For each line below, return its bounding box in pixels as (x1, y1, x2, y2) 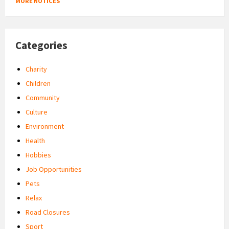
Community (26, 93, 60, 102)
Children (26, 78, 51, 88)
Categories (15, 38, 67, 52)
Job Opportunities (26, 164, 82, 174)
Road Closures (26, 207, 70, 217)
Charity (26, 64, 47, 74)
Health (26, 135, 45, 145)
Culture (26, 107, 48, 117)
